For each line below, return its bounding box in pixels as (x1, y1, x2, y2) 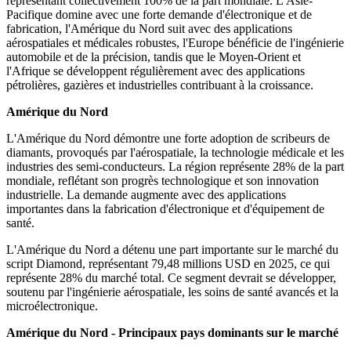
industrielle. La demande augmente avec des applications (6, 188, 286, 202)
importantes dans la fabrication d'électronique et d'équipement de (6, 202, 324, 216)
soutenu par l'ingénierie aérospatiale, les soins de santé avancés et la (6, 285, 338, 299)
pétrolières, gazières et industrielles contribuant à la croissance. (6, 78, 313, 92)
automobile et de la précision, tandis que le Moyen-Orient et (6, 50, 301, 64)
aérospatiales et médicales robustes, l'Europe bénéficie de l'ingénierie (6, 36, 344, 50)
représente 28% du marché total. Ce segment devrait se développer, (6, 271, 336, 285)
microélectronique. (6, 299, 98, 313)
